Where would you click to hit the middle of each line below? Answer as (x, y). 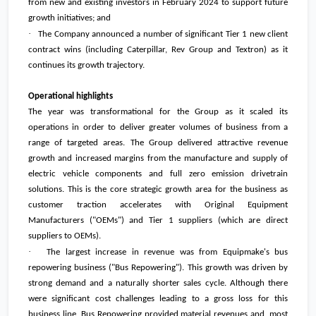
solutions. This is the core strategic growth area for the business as (158, 190)
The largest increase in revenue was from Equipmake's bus (168, 253)
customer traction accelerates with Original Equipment (158, 205)
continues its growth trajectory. (86, 66)
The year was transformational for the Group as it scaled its (158, 112)
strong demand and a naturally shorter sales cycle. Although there (158, 284)
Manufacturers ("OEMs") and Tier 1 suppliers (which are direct (158, 221)
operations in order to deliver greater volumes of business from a (158, 128)
